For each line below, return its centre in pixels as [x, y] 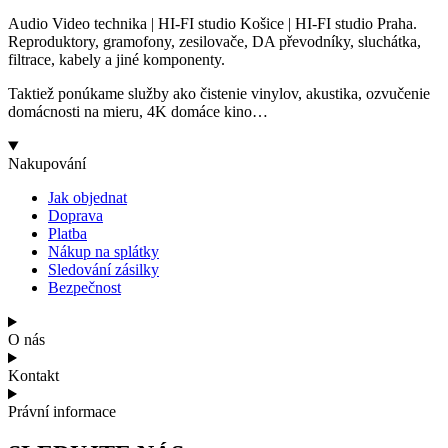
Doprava [75, 216]
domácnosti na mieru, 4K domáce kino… [138, 112]
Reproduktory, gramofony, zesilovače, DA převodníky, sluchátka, [214, 42]
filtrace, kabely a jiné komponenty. [116, 60]
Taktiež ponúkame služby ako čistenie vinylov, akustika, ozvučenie [219, 94]
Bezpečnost [84, 288]
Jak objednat [87, 198]
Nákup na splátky [103, 252]
